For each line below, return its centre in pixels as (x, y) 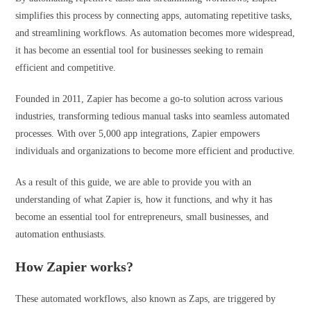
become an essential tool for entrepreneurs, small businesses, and (142, 217)
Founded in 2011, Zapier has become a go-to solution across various (149, 99)
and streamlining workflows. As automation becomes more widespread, (155, 33)
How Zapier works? (76, 267)
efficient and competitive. (66, 68)
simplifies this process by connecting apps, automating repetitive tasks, (154, 16)
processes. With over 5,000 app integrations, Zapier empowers (138, 134)
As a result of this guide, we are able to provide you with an (134, 182)
